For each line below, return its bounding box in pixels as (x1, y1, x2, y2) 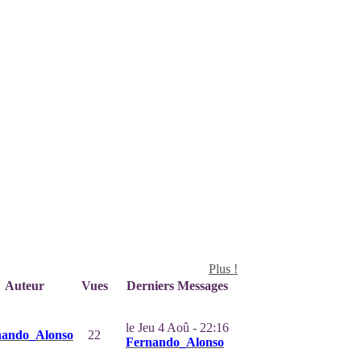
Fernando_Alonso (126, 335, 224, 349)
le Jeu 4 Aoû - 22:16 (125, 321, 229, 334)
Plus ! (209, 262, 238, 276)
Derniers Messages (122, 279, 231, 293)
